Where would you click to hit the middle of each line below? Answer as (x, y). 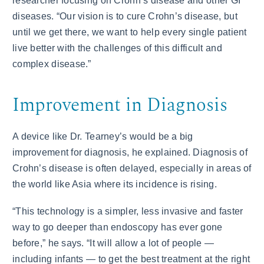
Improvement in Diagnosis (120, 105)
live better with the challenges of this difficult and (117, 48)
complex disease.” (52, 64)
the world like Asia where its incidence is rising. (115, 184)
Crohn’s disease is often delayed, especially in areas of (132, 168)
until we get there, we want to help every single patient (130, 32)
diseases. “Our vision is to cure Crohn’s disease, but (125, 16)
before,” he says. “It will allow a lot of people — (113, 243)
